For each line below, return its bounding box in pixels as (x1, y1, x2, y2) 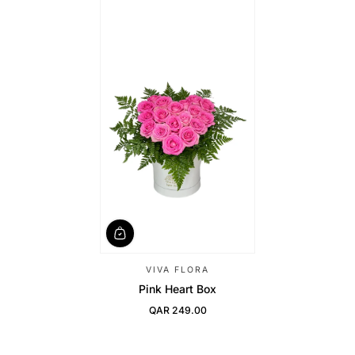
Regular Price (147, 309, 210, 322)
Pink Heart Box (139, 281, 216, 296)
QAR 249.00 (148, 303, 207, 316)
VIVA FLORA (146, 264, 209, 275)
